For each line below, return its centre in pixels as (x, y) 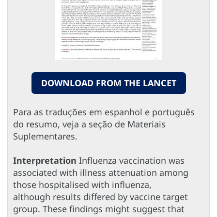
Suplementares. (45, 136)
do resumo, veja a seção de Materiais (89, 124)
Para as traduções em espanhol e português (104, 112)
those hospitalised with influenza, (82, 184)
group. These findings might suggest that (99, 209)
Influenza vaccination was (131, 160)
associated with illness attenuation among (101, 172)
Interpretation (45, 160)
